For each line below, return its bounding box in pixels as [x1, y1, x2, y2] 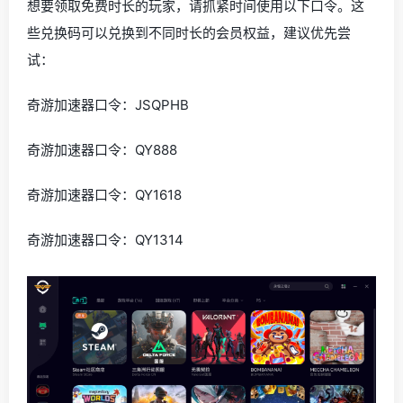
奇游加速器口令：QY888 [27, 140, 177, 158]
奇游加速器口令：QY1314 [27, 230, 184, 248]
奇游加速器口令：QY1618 [27, 185, 182, 203]
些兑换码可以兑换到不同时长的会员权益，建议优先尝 [27, 23, 351, 41]
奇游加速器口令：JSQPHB [27, 95, 189, 113]
